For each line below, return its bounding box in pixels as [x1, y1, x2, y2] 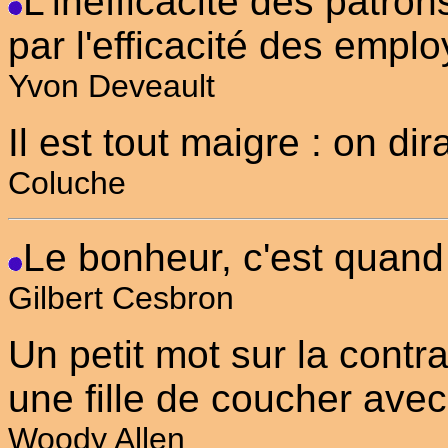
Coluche [8, 165, 126, 201]
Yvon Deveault [8, 68, 215, 104]
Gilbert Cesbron [8, 280, 234, 316]
